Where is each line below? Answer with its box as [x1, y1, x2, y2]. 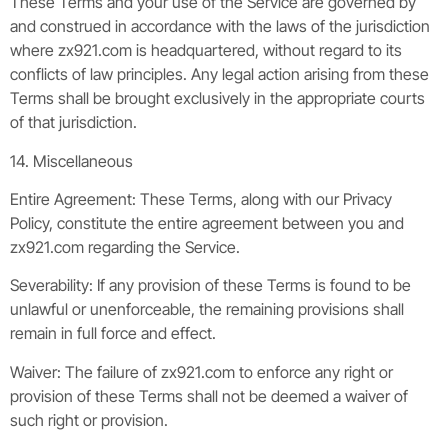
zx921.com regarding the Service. [10, 236, 240, 257]
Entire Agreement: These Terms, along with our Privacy [10, 188, 392, 209]
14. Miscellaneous [10, 150, 133, 171]
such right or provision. [10, 409, 168, 430]
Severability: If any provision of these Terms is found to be [10, 275, 411, 296]
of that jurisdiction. [10, 112, 137, 133]
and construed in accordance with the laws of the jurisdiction [10, 16, 430, 37]
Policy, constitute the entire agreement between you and [10, 212, 404, 233]
